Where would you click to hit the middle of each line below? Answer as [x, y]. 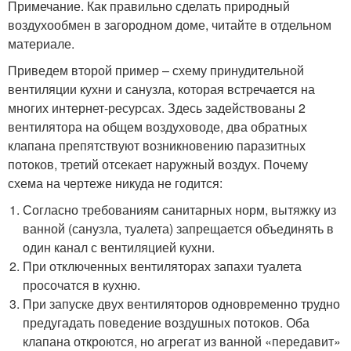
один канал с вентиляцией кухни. [119, 247]
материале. [41, 43]
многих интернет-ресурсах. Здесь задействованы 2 [157, 107]
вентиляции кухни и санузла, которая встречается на [161, 89]
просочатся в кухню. [82, 284]
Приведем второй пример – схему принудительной [156, 70]
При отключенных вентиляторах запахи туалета [163, 266]
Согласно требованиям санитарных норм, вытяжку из [180, 209]
